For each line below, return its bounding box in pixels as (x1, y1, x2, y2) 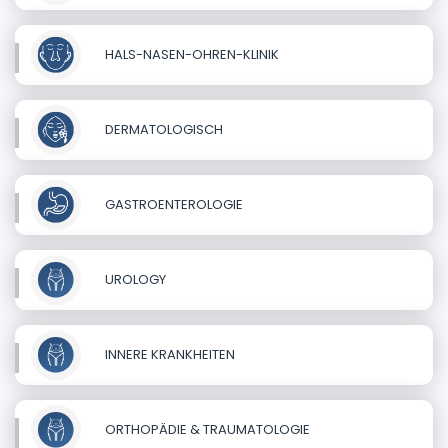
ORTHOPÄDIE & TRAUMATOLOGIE (102, 419, 310, 439)
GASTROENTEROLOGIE (102, 194, 243, 214)
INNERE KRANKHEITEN (102, 344, 235, 364)
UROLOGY (102, 269, 166, 289)
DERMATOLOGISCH (102, 119, 223, 139)
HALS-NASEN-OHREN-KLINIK (102, 44, 279, 64)
